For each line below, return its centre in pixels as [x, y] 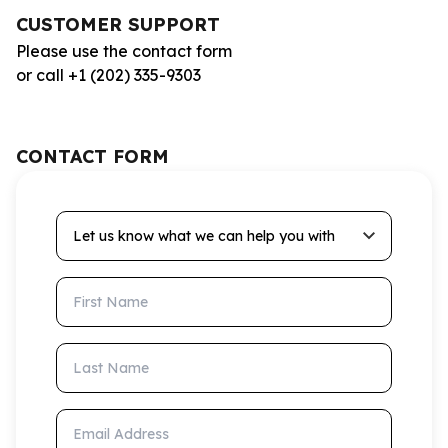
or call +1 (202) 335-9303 [108, 75]
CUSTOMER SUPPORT [118, 24]
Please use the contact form [124, 51]
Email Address [110, 420]
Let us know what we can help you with [205, 222]
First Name [97, 288]
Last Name [98, 354]
